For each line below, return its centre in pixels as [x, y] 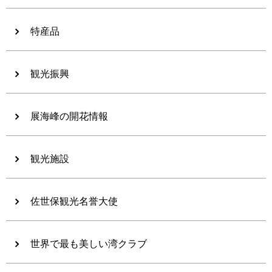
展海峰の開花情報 [69, 117]
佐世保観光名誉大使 [74, 202]
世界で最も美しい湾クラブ [89, 244]
